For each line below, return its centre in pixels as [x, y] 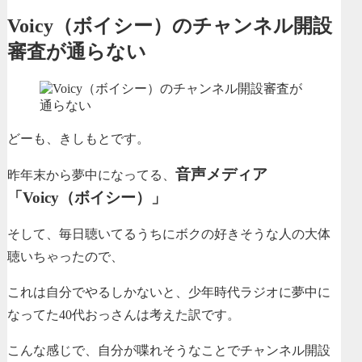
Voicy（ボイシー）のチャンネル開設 [170, 25]
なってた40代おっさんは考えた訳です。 [124, 314]
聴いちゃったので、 [65, 256]
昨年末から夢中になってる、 [91, 175]
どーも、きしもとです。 [78, 138]
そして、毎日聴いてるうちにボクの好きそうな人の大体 [169, 234]
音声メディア [221, 174]
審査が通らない [77, 51]
